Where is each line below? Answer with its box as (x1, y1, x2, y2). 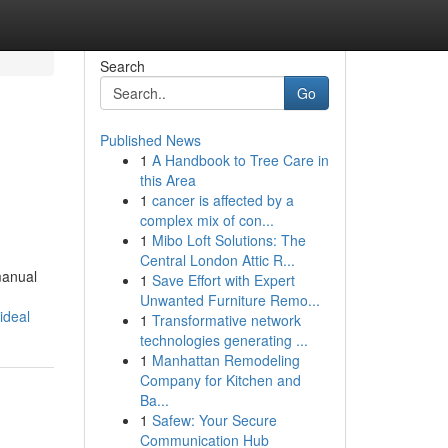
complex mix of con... (139, 210, 274, 230)
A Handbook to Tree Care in (151, 150, 329, 170)
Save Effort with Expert (151, 270, 295, 290)
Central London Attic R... (139, 250, 295, 270)
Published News (99, 130, 201, 150)
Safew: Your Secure (151, 410, 277, 430)
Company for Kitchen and (139, 370, 301, 390)
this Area (139, 170, 196, 190)
